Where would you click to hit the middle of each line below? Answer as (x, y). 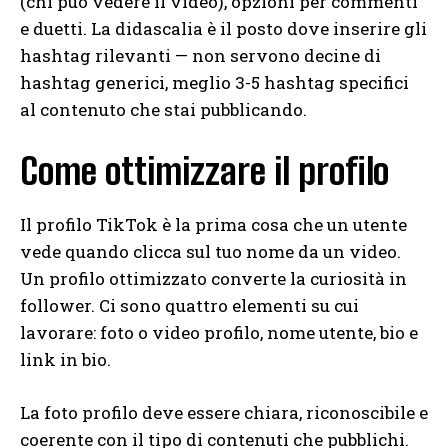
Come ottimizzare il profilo (204, 171)
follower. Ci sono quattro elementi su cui (189, 305)
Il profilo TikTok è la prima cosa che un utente (213, 224)
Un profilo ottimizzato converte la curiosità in (213, 278)
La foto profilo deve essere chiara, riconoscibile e (224, 412)
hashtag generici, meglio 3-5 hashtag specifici (214, 82)
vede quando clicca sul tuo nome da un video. (210, 251)
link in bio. (65, 359)
